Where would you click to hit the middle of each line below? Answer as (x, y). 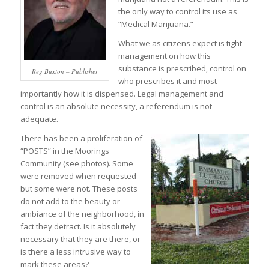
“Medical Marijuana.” (156, 24)
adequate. (39, 119)
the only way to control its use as (177, 12)
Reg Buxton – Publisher (65, 71)
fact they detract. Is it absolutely (78, 227)
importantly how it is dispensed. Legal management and (122, 94)
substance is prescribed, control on (182, 69)
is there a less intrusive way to (75, 252)
